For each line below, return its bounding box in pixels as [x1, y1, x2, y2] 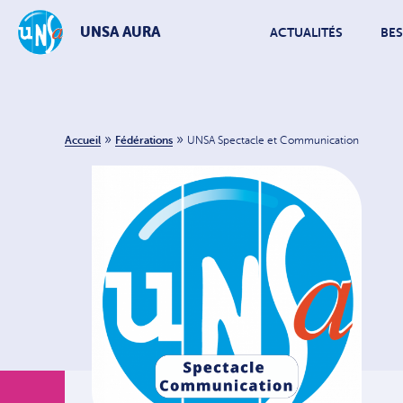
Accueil [65, 134, 101, 147]
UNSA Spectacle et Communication [187, 134, 359, 147]
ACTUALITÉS [270, 24, 343, 40]
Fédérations [115, 134, 173, 147]
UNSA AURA [80, 22, 160, 40]
